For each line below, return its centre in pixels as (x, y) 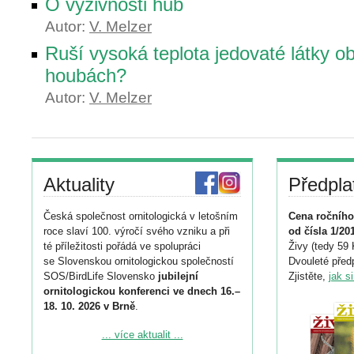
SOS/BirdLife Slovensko (101, 276)
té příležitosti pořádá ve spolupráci (122, 246)
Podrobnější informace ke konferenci (127, 333)
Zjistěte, (309, 276)
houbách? (86, 75)
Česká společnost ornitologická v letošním (141, 216)
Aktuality (79, 185)
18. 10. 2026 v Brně (89, 306)
